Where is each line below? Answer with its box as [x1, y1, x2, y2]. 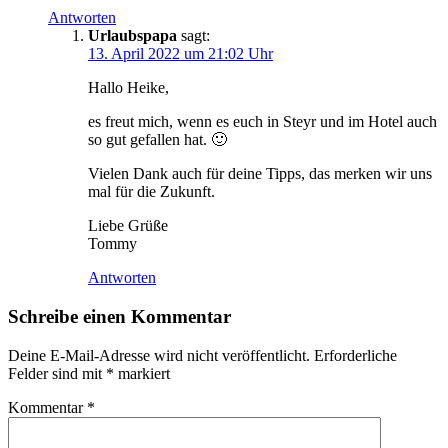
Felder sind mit [8, 364, 106, 382]
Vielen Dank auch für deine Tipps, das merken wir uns [88, 165, 432, 183]
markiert [114, 364, 170, 382]
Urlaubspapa [88, 27, 177, 45]
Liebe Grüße [88, 217, 168, 235]
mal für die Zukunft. [88, 183, 215, 201]
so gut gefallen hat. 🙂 [88, 131, 227, 149]
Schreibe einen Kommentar [8, 305, 231, 327]
